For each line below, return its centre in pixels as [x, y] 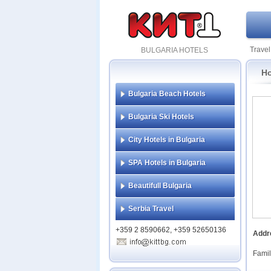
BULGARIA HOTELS [174, 50]
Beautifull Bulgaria [160, 186]
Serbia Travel [151, 209]
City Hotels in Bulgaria [167, 140]
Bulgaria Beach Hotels [167, 94]
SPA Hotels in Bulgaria [167, 163]
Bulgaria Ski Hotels [161, 117]
